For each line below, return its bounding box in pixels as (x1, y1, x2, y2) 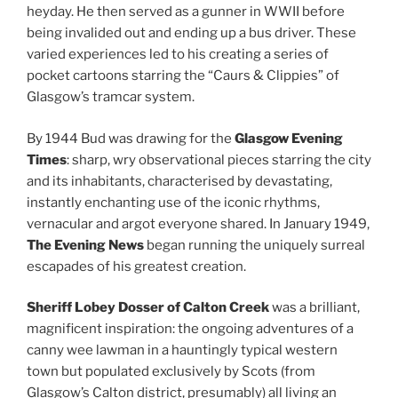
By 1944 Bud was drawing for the (27, 130, 235, 147)
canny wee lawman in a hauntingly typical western (27, 342, 338, 359)
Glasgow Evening (235, 130, 343, 147)
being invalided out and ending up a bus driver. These (27, 25, 356, 42)
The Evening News (27, 236, 144, 253)
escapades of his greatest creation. (27, 258, 246, 275)
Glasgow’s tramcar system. (27, 89, 195, 106)
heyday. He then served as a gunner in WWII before (27, 4, 345, 20)
